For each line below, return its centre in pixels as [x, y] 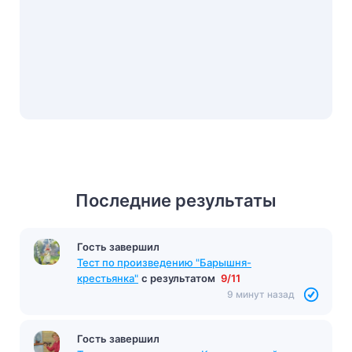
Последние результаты [176, 200]
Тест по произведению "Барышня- [164, 262]
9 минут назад [261, 294]
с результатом [180, 278]
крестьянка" [108, 278]
